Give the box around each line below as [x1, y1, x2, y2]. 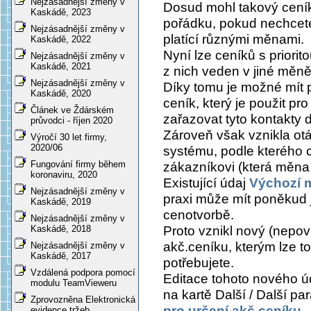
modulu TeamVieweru [31, 278, 117, 289]
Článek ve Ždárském [31, 105, 114, 116]
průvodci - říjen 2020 [31, 115, 112, 126]
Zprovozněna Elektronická [31, 294, 135, 305]
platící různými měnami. [163, 32, 304, 47]
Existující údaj [163, 176, 249, 191]
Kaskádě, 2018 [31, 224, 91, 235]
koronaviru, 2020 [31, 169, 97, 180]
